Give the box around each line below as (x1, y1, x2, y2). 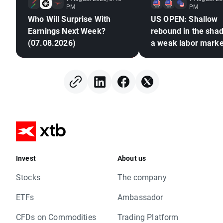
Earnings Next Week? (28, 25, 106, 36)
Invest (16, 153, 36, 163)
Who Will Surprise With (28, 13, 111, 24)
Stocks (16, 171, 40, 182)
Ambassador (117, 191, 163, 202)
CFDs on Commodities (16, 211, 96, 222)
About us (117, 153, 146, 163)
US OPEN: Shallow (151, 13, 218, 24)
